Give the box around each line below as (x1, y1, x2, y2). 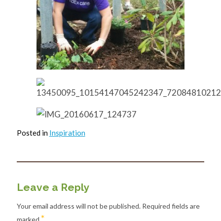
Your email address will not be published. (16, 201, 141, 210)
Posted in (16, 128, 49, 137)
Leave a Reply (16, 181, 89, 193)
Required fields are (142, 201, 200, 210)
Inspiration (49, 128, 85, 137)
